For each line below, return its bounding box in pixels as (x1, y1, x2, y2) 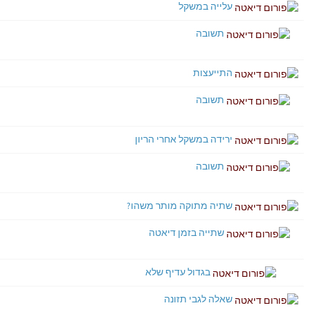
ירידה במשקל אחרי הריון (135, 133, 232, 145)
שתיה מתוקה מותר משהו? (127, 199, 232, 212)
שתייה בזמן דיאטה (149, 226, 224, 239)
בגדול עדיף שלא (145, 266, 210, 278)
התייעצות (193, 66, 232, 79)
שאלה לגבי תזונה (164, 293, 232, 305)
